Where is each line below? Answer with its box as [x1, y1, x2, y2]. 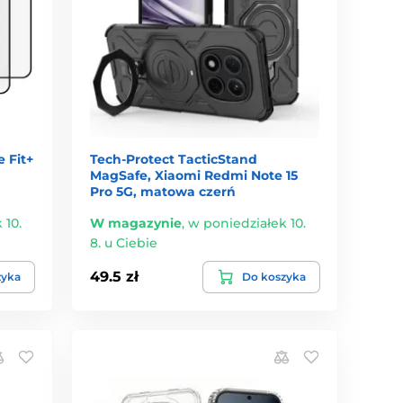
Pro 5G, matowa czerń [90, 183, 237, 200]
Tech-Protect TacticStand [90, 150, 258, 167]
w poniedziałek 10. [188, 214, 307, 231]
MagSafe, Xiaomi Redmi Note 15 [90, 166, 299, 184]
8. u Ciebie [90, 234, 158, 251]
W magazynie [90, 214, 183, 231]
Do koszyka [241, 269, 306, 283]
